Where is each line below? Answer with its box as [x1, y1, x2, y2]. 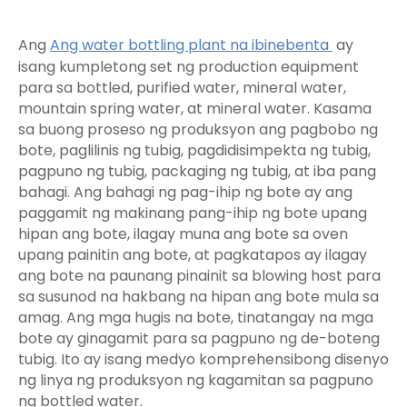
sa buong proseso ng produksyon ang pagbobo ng [18, 119, 378, 141]
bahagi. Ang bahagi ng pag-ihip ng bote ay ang [18, 182, 352, 203]
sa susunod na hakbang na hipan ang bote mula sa [18, 286, 379, 308]
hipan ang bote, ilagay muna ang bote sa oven [18, 223, 348, 245]
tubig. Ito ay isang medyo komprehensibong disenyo [18, 349, 389, 371]
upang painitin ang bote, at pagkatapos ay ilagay [18, 244, 367, 266]
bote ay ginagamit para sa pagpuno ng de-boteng [18, 328, 380, 350]
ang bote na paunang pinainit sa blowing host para [18, 265, 381, 287]
